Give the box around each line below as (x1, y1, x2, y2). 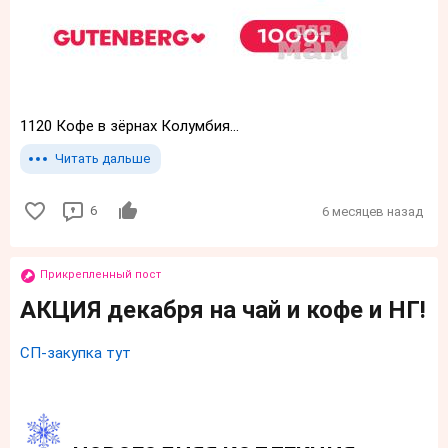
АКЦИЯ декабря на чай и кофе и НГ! (20, 296, 426, 325)
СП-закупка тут (20, 344, 131, 363)
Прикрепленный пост (40, 268, 161, 282)
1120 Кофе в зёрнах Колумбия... (20, 117, 239, 136)
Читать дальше (55, 151, 150, 167)
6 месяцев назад (322, 204, 423, 220)
